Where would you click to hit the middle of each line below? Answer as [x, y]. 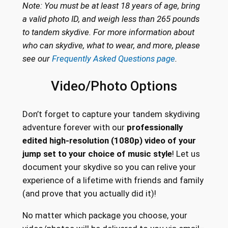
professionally [154, 127]
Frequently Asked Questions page [113, 59]
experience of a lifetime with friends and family [113, 180]
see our [37, 59]
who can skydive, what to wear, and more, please [111, 46]
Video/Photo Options [114, 86]
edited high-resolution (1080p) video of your [109, 141]
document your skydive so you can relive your [109, 167]
